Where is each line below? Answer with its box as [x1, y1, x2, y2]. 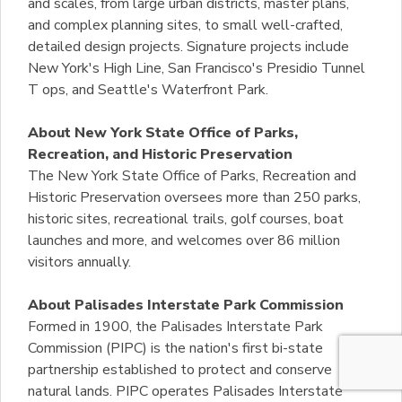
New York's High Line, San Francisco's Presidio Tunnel [28, 58, 365, 79]
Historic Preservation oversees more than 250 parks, [28, 188, 361, 208]
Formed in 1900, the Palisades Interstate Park [28, 317, 323, 337]
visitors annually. [28, 252, 131, 273]
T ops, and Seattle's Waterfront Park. [28, 80, 268, 100]
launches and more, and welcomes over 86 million [28, 231, 340, 251]
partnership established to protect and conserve [28, 360, 332, 380]
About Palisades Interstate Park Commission [28, 295, 344, 316]
